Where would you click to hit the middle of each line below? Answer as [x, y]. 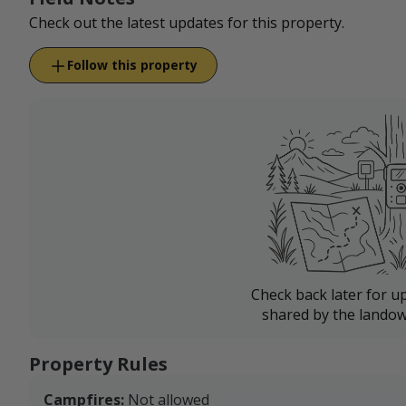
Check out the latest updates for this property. [187, 23]
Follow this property [132, 65]
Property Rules [98, 364]
